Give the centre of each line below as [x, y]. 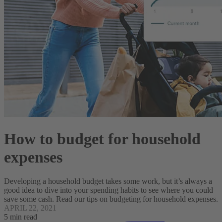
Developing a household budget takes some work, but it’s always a [108, 181]
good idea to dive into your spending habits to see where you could [109, 190]
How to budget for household [102, 139]
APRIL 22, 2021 [30, 208]
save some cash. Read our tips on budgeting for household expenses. [111, 199]
